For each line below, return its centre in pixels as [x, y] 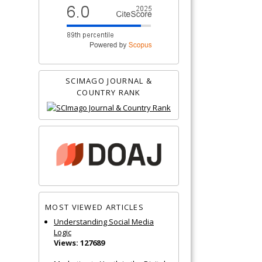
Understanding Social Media [104, 221]
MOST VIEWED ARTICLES [94, 207]
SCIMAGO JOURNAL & [109, 80]
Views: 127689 [79, 242]
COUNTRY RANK [109, 92]
